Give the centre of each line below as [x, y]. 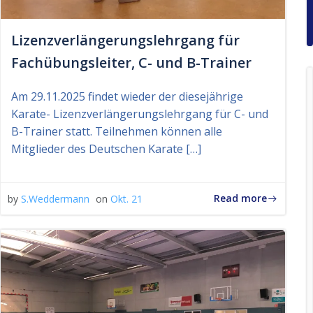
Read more [240, 198]
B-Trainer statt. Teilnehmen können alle [117, 131]
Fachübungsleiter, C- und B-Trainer [131, 62]
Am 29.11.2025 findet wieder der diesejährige [127, 96]
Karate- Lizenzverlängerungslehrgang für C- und [140, 114]
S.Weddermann [55, 198]
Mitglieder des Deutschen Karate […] [106, 148]
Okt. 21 [126, 198]
